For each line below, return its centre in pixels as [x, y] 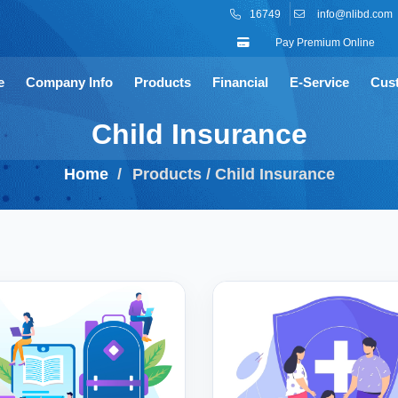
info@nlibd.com [355, 14]
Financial [240, 82]
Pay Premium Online [324, 43]
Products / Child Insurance [233, 174]
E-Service [319, 82]
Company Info [69, 82]
